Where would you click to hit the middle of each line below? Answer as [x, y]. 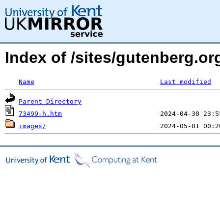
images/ [32, 126]
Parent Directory [50, 101]
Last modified [186, 82]
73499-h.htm [40, 114]
